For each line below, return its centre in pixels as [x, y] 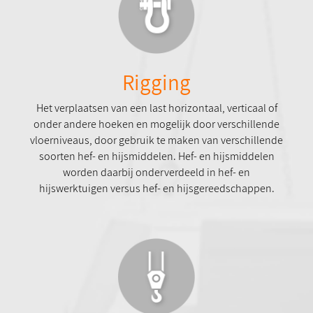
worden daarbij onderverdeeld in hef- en [156, 172]
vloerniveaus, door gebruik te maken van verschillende [156, 140]
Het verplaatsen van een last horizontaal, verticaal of [156, 108]
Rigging [156, 82]
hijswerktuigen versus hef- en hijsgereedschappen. [156, 188]
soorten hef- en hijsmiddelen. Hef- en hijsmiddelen [156, 156]
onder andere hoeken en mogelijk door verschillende [156, 124]
